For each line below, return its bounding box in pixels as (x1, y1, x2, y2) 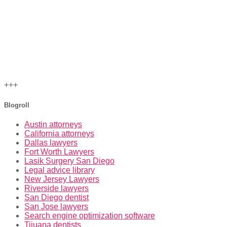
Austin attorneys (24, 120, 82, 129)
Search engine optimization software (24, 211, 155, 220)
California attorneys (24, 129, 94, 138)
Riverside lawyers (24, 183, 89, 193)
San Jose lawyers (24, 202, 88, 211)
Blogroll (4, 101, 29, 109)
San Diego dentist (24, 193, 89, 202)
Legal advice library (24, 165, 95, 174)
